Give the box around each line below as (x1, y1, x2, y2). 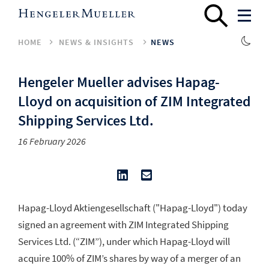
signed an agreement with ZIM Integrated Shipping (18, 218, 229, 232)
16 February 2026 (18, 135, 86, 148)
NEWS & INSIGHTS (59, 37, 134, 47)
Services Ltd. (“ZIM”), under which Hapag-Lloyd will (18, 235, 230, 249)
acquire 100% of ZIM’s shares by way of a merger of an (18, 252, 241, 265)
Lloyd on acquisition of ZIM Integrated (18, 91, 251, 110)
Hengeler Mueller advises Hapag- (18, 72, 220, 91)
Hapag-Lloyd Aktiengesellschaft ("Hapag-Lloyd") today (18, 201, 247, 215)
